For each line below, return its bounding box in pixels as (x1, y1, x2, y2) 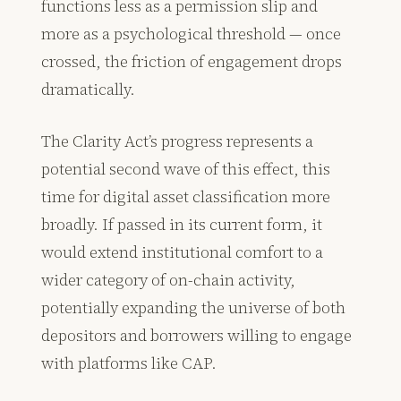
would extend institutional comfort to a (41, 241, 324, 264)
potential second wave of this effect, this (41, 158, 331, 181)
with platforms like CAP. (41, 352, 218, 375)
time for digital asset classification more (41, 185, 331, 209)
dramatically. (41, 78, 136, 101)
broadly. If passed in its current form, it (41, 213, 323, 236)
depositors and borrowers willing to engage (41, 324, 353, 347)
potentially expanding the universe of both (41, 296, 346, 320)
